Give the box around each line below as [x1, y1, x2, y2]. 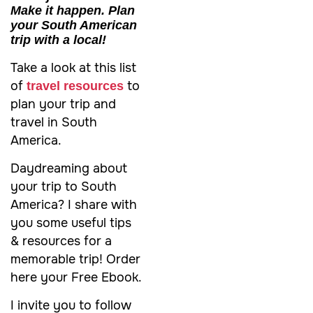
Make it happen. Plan [10, 3, 135, 17]
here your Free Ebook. [10, 269, 142, 285]
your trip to [10, 178, 81, 194]
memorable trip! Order [10, 251, 140, 267]
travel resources [27, 78, 124, 93]
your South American [10, 17, 137, 32]
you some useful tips [10, 214, 131, 231]
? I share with [58, 196, 137, 212]
